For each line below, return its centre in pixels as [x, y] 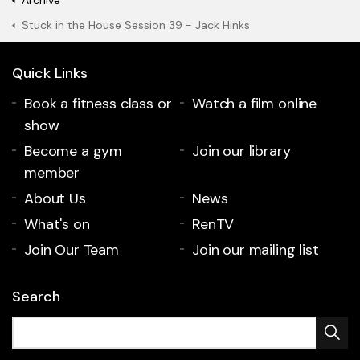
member [52, 173]
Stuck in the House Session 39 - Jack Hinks [136, 25]
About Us [55, 199]
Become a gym [74, 151]
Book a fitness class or [98, 104]
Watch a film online [255, 104]
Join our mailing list [256, 250]
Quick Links [50, 74]
